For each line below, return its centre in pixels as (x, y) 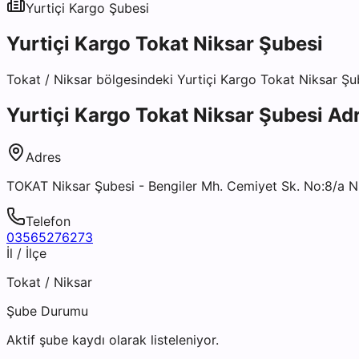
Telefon (48, 221)
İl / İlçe (26, 253)
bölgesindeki (135, 79)
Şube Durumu (47, 311)
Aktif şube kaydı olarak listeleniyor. (113, 339)
